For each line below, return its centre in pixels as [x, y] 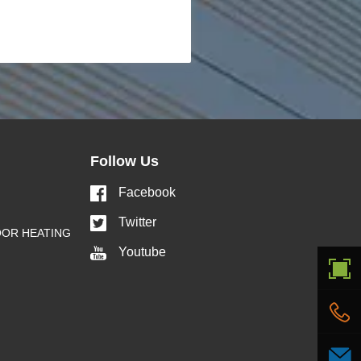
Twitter [137, 222]
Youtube [142, 252]
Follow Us [124, 162]
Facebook [147, 193]
